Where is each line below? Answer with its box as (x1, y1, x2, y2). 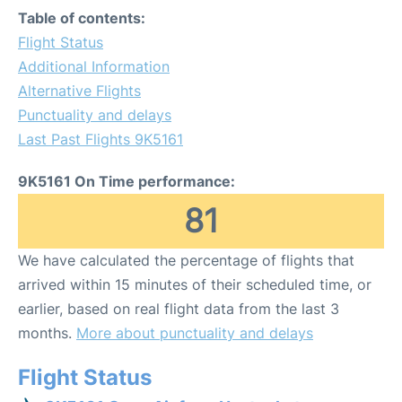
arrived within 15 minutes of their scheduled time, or (18, 275, 371, 293)
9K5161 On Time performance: (18, 172, 235, 190)
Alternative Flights (18, 82, 141, 100)
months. (18, 324, 76, 342)
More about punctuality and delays (76, 324, 313, 342)
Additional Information (18, 57, 170, 75)
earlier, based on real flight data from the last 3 (18, 300, 339, 318)
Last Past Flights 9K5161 (18, 130, 183, 148)
